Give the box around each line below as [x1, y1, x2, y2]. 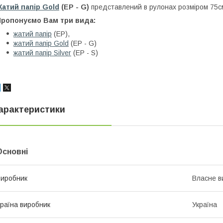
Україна [192, 200, 217, 209]
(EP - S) [71, 48, 98, 57]
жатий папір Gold [13, 39, 69, 47]
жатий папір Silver [13, 48, 71, 57]
